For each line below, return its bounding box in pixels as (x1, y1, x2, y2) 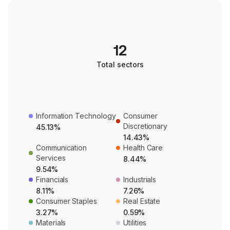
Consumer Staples (36, 197, 97, 206)
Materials (36, 218, 66, 227)
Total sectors (97, 60, 144, 69)
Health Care (123, 143, 163, 152)
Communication (36, 143, 87, 152)
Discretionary (123, 122, 168, 131)
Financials (36, 175, 69, 184)
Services (36, 154, 66, 163)
